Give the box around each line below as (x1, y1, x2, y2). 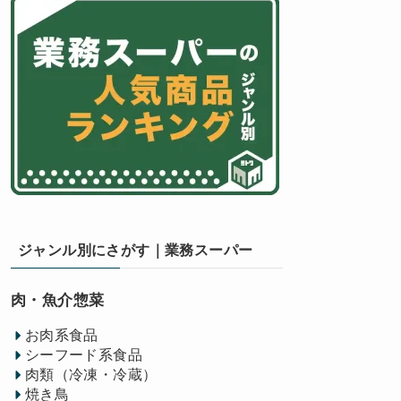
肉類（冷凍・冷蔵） (24, 366, 158, 382)
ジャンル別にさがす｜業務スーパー (18, 243, 253, 258)
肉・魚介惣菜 (11, 292, 105, 309)
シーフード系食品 (24, 346, 142, 363)
